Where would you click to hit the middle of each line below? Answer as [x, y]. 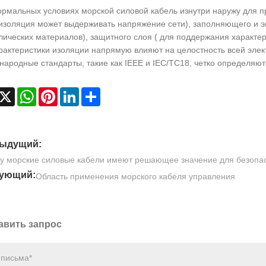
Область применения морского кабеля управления [135, 177]
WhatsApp [55, 92]
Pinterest [74, 92]
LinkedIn [95, 92]
